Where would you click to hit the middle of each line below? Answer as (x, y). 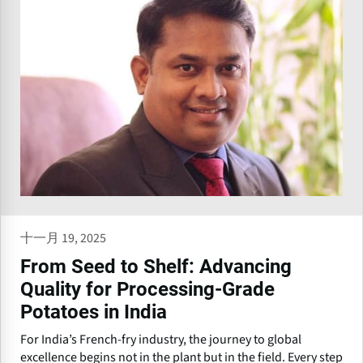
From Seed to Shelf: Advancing (156, 267)
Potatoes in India (94, 312)
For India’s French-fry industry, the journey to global (161, 340)
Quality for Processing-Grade (147, 290)
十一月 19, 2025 (63, 239)
